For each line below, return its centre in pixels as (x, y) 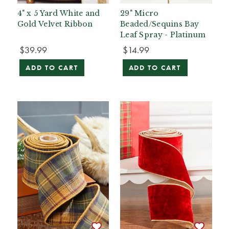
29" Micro (140, 14)
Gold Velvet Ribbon (55, 24)
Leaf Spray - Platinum (163, 35)
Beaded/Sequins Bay (160, 24)
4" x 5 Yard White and (59, 14)
